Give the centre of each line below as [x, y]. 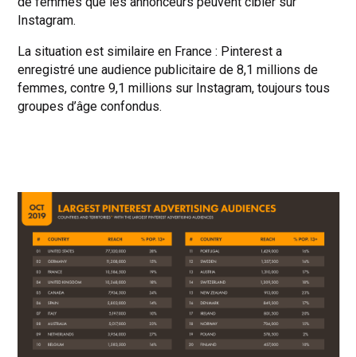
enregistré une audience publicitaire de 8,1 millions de [168, 70]
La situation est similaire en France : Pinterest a [150, 52]
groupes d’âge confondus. [90, 107]
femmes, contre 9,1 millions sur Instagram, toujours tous [174, 88]
